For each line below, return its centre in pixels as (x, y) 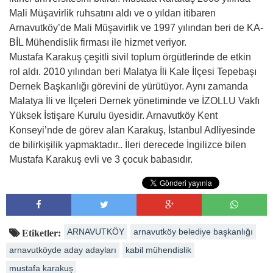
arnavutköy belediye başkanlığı (193, 231)
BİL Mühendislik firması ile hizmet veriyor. (98, 42)
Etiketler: (40, 232)
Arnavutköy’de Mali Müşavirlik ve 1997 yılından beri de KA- (136, 27)
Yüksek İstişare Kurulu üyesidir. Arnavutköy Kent (113, 115)
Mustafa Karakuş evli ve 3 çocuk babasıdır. (101, 159)
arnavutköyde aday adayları (63, 250)
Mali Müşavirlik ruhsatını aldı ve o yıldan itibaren (112, 13)
